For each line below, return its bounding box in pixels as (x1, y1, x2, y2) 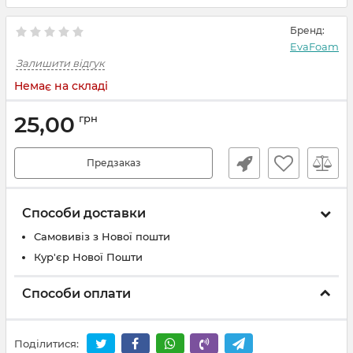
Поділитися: (14, 337, 79, 351)
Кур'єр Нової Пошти (34, 251, 143, 263)
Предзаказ (86, 157, 141, 169)
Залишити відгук (16, 57, 105, 69)
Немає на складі (14, 79, 108, 93)
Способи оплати (22, 286, 131, 301)
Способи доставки (22, 206, 146, 221)
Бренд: (290, 24, 325, 36)
